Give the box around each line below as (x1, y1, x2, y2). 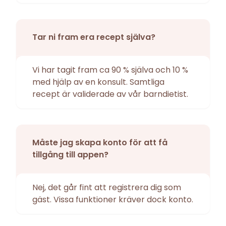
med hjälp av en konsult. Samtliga (32, 76, 164, 88)
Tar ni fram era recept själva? (32, 31, 155, 43)
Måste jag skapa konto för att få (32, 137, 167, 149)
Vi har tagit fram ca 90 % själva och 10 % (32, 64, 188, 76)
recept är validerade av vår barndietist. (32, 88, 188, 100)
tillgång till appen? (32, 149, 108, 161)
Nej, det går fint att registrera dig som (32, 182, 181, 194)
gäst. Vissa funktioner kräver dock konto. (32, 194, 193, 206)
